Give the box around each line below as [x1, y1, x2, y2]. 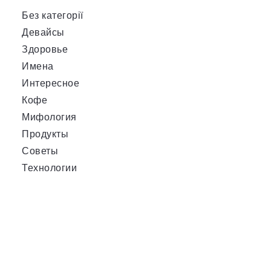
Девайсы [22, 25, 65, 39]
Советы [22, 144, 58, 158]
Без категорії [22, 8, 83, 22]
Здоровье [22, 42, 68, 56]
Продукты [22, 127, 68, 141]
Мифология [22, 110, 77, 124]
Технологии [22, 161, 77, 175]
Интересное [22, 76, 79, 90]
